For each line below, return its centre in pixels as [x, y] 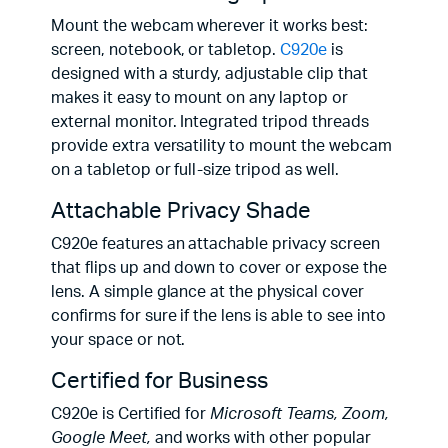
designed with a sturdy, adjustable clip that [209, 73]
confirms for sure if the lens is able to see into [218, 315]
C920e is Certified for [129, 413]
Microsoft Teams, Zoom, [297, 413]
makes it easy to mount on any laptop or [199, 97]
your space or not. [118, 339]
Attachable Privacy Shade [181, 210]
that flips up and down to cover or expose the [219, 267]
